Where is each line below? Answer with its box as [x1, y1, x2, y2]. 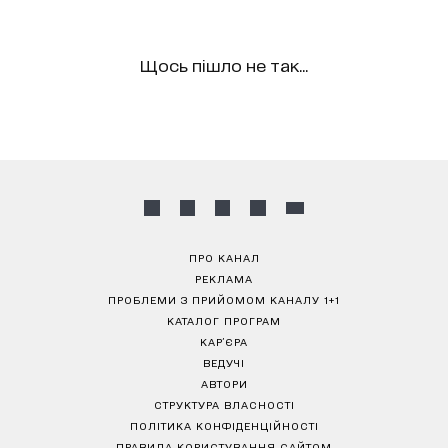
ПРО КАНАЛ [188, 251, 260, 263]
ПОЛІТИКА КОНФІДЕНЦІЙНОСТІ [129, 419, 319, 431]
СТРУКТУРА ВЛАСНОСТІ [153, 398, 295, 410]
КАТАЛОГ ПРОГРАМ [167, 314, 281, 326]
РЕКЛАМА [195, 272, 253, 284]
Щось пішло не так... [140, 55, 308, 74]
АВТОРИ [200, 377, 248, 389]
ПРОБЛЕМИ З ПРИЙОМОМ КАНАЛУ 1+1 [108, 293, 340, 305]
